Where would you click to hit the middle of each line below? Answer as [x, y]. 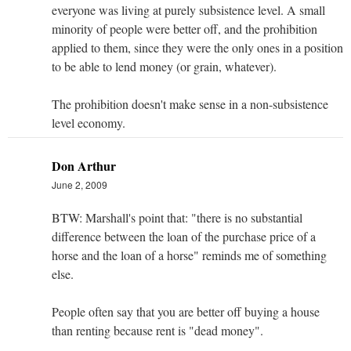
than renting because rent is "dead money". [157, 330]
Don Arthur [84, 165]
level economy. [89, 122]
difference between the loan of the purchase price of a [184, 236]
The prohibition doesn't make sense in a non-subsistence [190, 103]
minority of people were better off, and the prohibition [185, 28]
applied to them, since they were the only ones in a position [197, 47]
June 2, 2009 [80, 184]
